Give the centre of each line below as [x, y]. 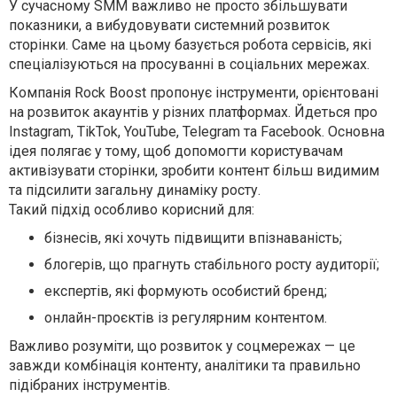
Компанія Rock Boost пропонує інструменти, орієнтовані [194, 92]
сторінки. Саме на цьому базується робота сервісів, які [190, 44]
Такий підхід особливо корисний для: [132, 209]
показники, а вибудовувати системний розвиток [169, 25]
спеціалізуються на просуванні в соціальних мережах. [189, 64]
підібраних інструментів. [90, 385]
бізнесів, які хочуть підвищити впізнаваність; [193, 237]
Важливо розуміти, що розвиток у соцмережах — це [182, 346]
